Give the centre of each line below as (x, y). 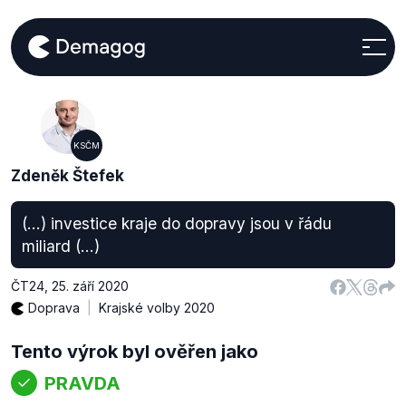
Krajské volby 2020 (157, 308)
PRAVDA (82, 383)
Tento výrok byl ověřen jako (135, 352)
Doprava (54, 308)
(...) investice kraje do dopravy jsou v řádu (177, 223)
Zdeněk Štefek (68, 175)
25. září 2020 (90, 286)
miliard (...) (61, 246)
